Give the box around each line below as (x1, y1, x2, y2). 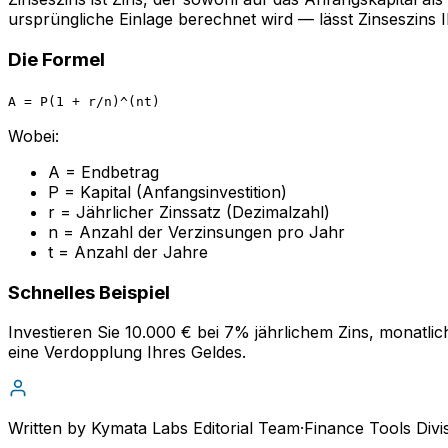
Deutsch (206, 247, 254, 262)
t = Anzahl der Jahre (48, 241, 208, 262)
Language (8, 221, 82, 241)
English (16, 247, 59, 262)
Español (75, 247, 122, 262)
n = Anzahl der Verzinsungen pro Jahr (48, 221, 345, 242)
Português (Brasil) (336, 247, 440, 262)
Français (270, 247, 320, 262)
